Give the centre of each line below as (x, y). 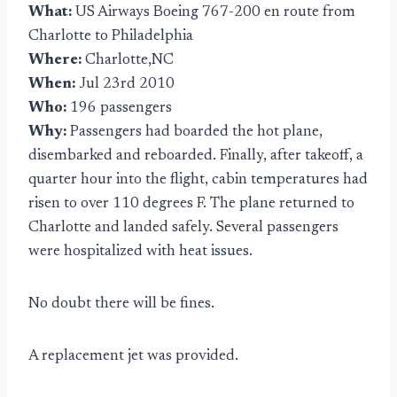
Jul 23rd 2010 (127, 85)
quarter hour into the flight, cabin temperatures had (198, 180)
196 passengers (121, 109)
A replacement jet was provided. (133, 357)
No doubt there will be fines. (121, 304)
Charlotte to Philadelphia (111, 37)
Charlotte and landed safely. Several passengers (183, 228)
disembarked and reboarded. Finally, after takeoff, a (196, 156)
